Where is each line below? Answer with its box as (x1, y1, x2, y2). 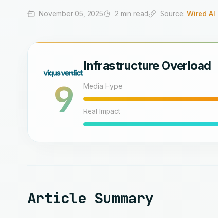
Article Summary (27, 188, 153, 208)
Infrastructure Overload (83, 58, 211, 73)
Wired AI (187, 9, 215, 18)
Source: (160, 9, 187, 18)
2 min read (115, 9, 148, 18)
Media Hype (83, 82, 123, 90)
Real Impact (83, 107, 121, 115)
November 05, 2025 (39, 9, 103, 18)
